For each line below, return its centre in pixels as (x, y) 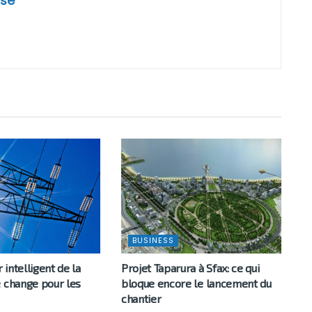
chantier (141, 298)
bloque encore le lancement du (196, 283)
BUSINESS (153, 240)
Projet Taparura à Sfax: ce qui (190, 267)
